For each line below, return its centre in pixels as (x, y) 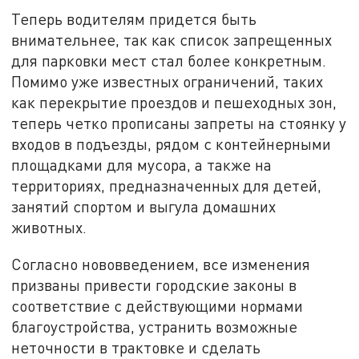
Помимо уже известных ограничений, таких (167, 82)
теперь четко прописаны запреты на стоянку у (179, 123)
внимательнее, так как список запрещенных (172, 40)
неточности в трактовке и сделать (136, 348)
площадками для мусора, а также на (142, 165)
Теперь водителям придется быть (134, 19)
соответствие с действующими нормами (157, 306)
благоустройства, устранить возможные (155, 327)
